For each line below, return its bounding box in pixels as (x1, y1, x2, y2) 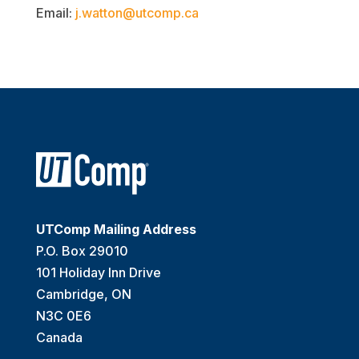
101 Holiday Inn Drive (35, 264, 161, 281)
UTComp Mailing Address (35, 221, 196, 238)
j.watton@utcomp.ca (75, 5, 199, 22)
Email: (35, 5, 75, 22)
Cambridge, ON (35, 286, 131, 303)
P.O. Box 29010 (35, 243, 128, 260)
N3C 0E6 (35, 308, 91, 325)
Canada (35, 329, 83, 346)
